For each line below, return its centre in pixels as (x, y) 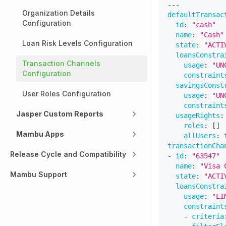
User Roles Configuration (67, 94)
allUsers (200, 135)
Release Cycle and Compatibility (68, 154)
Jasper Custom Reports (60, 114)
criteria (208, 216)
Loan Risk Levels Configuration (77, 43)
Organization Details (59, 13)
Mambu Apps (40, 134)
